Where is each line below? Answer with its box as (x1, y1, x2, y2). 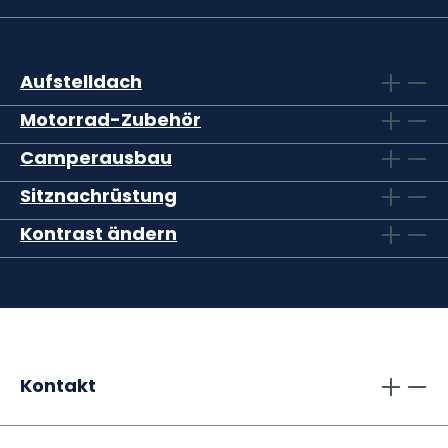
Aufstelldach (20, 68, 142, 94)
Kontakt (20, 372, 96, 398)
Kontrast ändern (20, 220, 177, 246)
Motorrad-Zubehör (20, 106, 201, 132)
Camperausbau (20, 144, 172, 170)
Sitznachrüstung (20, 182, 177, 208)
